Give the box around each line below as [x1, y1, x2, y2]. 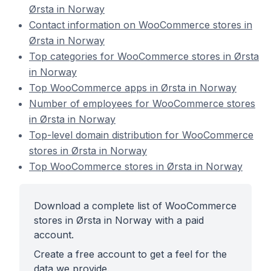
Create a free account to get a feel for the [34, 248, 227, 260]
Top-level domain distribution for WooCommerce [29, 129, 253, 141]
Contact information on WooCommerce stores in [29, 19, 252, 31]
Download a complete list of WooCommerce [34, 200, 237, 212]
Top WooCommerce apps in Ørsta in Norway [29, 82, 237, 94]
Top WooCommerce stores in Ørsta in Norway [29, 160, 243, 172]
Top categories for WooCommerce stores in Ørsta [29, 50, 259, 62]
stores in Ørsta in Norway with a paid [34, 214, 204, 226]
